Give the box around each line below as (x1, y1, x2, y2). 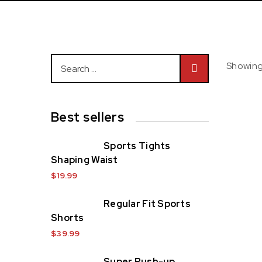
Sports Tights (104, 140, 171, 152)
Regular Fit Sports (104, 198, 191, 210)
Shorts (51, 212, 84, 224)
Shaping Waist (51, 154, 118, 166)
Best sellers (51, 109, 125, 126)
